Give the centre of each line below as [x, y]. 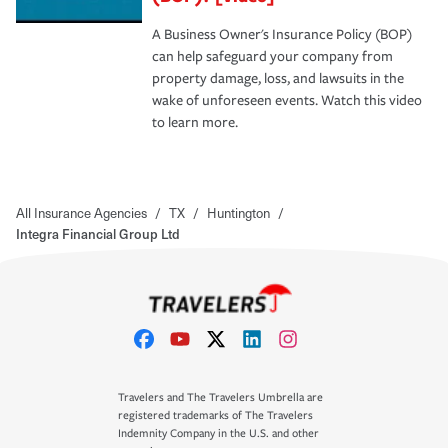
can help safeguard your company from [272, 56]
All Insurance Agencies [81, 212]
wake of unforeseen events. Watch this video [287, 100]
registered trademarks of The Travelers [215, 415]
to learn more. [195, 122]
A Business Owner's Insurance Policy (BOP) [282, 34]
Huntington [238, 212]
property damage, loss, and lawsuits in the [278, 78]
